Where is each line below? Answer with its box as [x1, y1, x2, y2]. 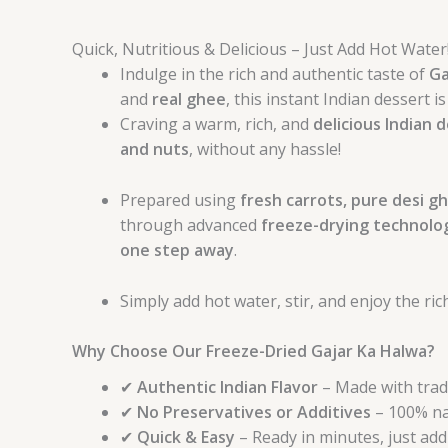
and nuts [120, 138, 189, 161]
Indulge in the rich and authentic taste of [120, 63, 429, 86]
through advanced [120, 213, 261, 236]
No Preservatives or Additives [137, 401, 371, 424]
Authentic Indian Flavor [137, 376, 318, 399]
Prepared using [120, 188, 240, 211]
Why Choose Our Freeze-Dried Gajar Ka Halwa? [72, 340, 435, 363]
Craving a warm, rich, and [120, 113, 313, 136]
